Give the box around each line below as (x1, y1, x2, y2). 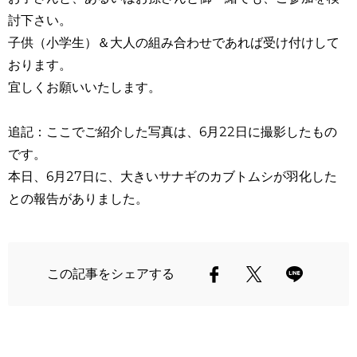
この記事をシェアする (47, 265, 175, 281)
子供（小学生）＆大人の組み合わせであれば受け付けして (8, 34, 339, 50)
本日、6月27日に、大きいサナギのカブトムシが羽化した (8, 168, 337, 184)
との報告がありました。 (8, 190, 148, 206)
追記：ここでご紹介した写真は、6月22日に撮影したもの (8, 124, 337, 139)
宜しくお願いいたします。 (8, 79, 161, 95)
